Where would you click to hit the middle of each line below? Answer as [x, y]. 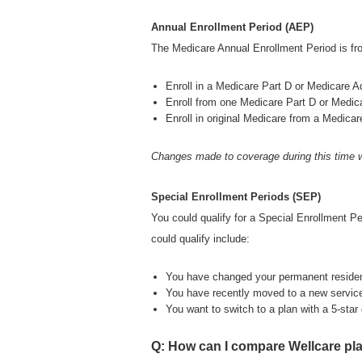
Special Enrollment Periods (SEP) [236, 197]
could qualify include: [200, 239]
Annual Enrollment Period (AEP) [232, 27]
